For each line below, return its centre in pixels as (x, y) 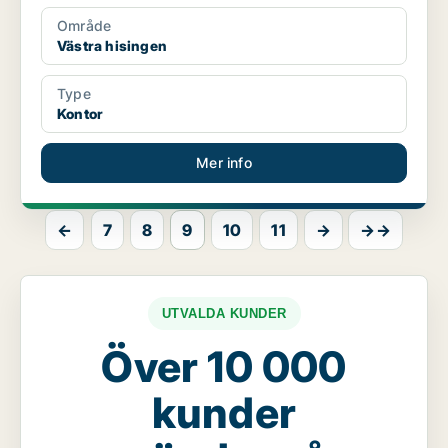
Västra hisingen (112, 46)
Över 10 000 (224, 367)
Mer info (224, 163)
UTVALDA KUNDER (224, 314)
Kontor (80, 114)
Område (84, 26)
